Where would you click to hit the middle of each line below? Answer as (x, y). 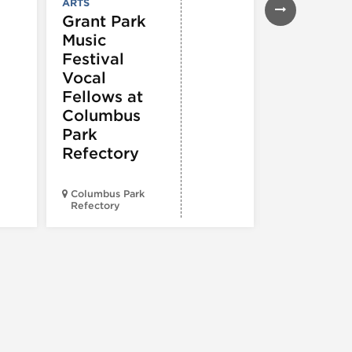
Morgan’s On (319, 193)
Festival (93, 59)
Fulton (304, 205)
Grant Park (104, 21)
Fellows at (102, 96)
